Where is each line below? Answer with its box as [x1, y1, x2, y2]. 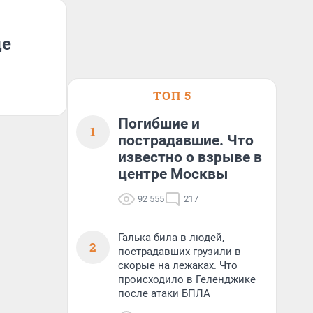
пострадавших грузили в [118, 245, 241, 258]
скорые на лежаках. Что [118, 259, 238, 272]
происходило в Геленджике [118, 273, 256, 286]
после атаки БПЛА [118, 287, 210, 300]
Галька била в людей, [118, 231, 224, 244]
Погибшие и [118, 115, 200, 132]
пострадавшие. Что [118, 132, 254, 149]
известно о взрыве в [118, 149, 262, 166]
